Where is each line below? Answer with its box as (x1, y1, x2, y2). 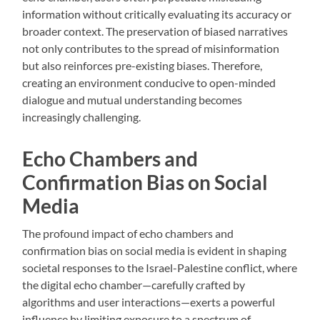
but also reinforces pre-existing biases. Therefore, (22, 59, 263, 73)
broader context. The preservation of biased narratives (22, 24, 289, 39)
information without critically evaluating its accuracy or (22, 7, 292, 21)
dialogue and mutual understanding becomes (22, 93, 243, 107)
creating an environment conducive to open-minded (22, 76, 276, 90)
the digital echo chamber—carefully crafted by (22, 278, 246, 292)
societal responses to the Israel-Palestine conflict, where (22, 261, 298, 275)
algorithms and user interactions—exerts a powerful (22, 295, 276, 309)
